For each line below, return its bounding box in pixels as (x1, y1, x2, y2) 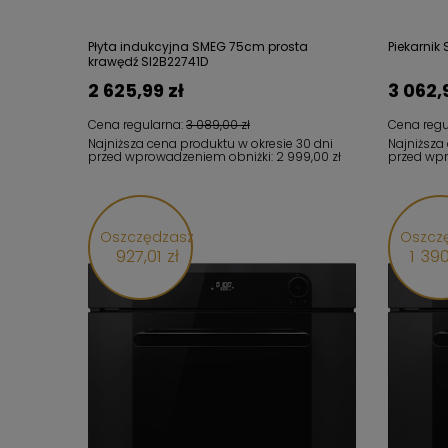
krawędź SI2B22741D (88, 53, 208, 70)
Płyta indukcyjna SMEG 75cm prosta (88, 38, 308, 55)
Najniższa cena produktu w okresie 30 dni (88, 135, 333, 152)
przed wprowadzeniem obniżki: (88, 148, 276, 165)
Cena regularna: (88, 116, 186, 133)
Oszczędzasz (100, 227, 194, 247)
